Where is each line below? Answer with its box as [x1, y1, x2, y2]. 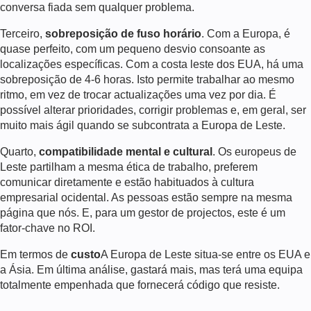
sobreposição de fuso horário [42, 27, 201, 40]
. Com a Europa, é [201, 27, 290, 40]
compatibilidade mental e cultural [39, 145, 212, 158]
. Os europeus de [212, 145, 296, 158]
